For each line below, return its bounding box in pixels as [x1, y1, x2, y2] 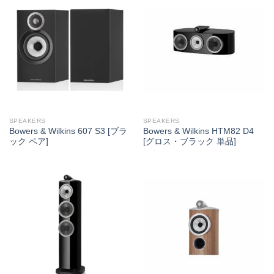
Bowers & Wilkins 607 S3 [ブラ [9, 127, 127, 136]
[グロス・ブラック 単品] [143, 137, 236, 147]
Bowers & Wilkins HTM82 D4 [143, 127, 254, 136]
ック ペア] [9, 137, 48, 147]
